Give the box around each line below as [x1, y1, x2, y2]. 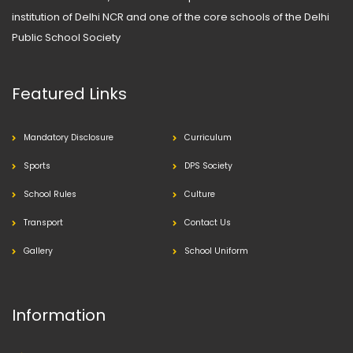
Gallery [24, 245, 53, 258]
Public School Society [12, 30, 121, 46]
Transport [24, 217, 63, 229]
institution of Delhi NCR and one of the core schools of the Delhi [12, 9, 329, 25]
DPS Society [184, 160, 232, 173]
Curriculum [184, 132, 232, 144]
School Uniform [184, 245, 248, 258]
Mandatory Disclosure [24, 132, 113, 144]
